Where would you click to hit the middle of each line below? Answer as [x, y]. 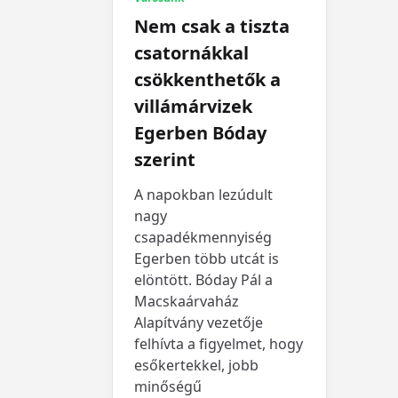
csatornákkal [191, 52]
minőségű [168, 386]
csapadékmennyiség [203, 237]
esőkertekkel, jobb [196, 365]
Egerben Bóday [200, 132]
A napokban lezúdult [203, 194]
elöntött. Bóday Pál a [203, 279]
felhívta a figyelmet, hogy [219, 343]
